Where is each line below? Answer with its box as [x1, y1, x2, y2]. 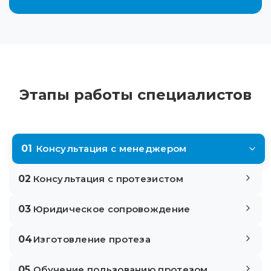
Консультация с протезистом [33, 173, 183, 185]
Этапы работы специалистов [19, 85, 252, 103]
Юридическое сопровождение [33, 203, 191, 215]
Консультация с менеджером [36, 143, 187, 155]
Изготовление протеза [33, 233, 151, 246]
